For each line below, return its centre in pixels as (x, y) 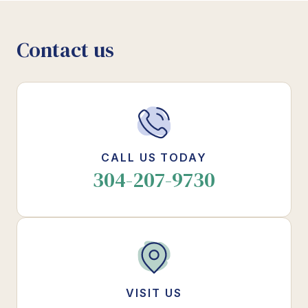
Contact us (65, 49)
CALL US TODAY (154, 157)
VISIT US (154, 293)
